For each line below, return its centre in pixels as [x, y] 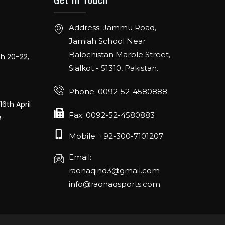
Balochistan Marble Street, [120, 55]
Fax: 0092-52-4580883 [112, 115]
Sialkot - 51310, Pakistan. [114, 68]
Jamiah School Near [107, 41]
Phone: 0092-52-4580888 [118, 91]
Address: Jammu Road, [113, 28]
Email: [80, 157]
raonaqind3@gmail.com [115, 171]
